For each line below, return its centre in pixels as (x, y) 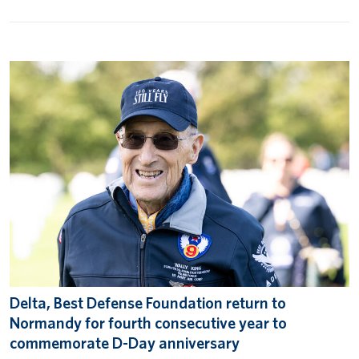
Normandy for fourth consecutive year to (148, 323)
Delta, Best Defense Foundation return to (148, 303)
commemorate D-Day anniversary (125, 343)
